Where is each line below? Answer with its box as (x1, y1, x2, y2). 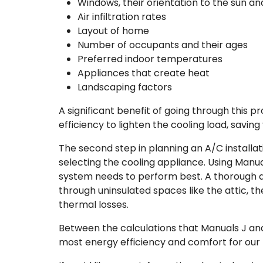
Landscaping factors (77, 80, 172, 95)
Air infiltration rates (77, 10, 166, 24)
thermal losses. (59, 198, 129, 212)
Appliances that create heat (77, 66, 210, 80)
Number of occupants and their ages (77, 38, 248, 52)
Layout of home (77, 24, 149, 38)
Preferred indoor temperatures (77, 52, 222, 66)
